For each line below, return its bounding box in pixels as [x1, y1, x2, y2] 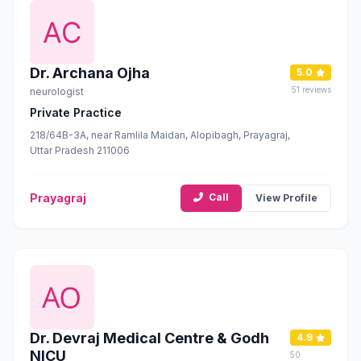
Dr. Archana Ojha [30, 64, 150, 81]
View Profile [255, 192, 317, 204]
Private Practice [30, 106, 122, 119]
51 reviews [292, 85, 331, 94]
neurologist [30, 85, 84, 98]
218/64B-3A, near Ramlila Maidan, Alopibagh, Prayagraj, [30, 129, 290, 141]
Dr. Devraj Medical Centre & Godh [30, 330, 269, 346]
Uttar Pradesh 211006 [30, 144, 130, 156]
